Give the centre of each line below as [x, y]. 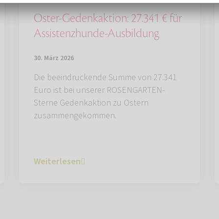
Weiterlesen [57, 162]
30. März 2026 [54, 58]
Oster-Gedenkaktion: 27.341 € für [108, 19]
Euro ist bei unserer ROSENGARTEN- [99, 90]
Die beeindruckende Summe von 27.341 [105, 78]
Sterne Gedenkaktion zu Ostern [91, 103]
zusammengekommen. [75, 116]
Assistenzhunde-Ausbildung [97, 34]
